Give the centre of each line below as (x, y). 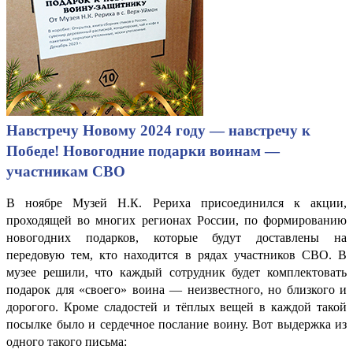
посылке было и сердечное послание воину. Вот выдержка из (176, 324)
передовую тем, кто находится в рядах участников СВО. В (176, 255)
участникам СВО (66, 171)
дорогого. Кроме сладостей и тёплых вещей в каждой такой (176, 307)
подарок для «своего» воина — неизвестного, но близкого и (176, 289)
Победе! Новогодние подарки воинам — (143, 150)
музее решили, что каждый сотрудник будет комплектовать (176, 272)
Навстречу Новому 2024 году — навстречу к (158, 130)
